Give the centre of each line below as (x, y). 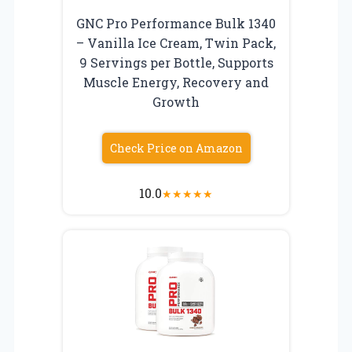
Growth (176, 101)
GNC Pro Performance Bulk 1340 (176, 23)
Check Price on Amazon (176, 148)
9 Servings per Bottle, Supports (176, 62)
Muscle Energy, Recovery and (176, 82)
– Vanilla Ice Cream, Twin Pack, (176, 42)
